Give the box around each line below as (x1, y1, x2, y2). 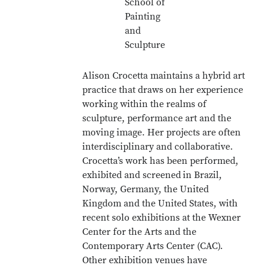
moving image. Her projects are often (82, 127, 241, 138)
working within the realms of (82, 98, 207, 110)
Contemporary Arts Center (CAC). (82, 240, 224, 252)
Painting (125, 11, 161, 22)
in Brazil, (183, 169, 222, 181)
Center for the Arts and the (82, 226, 197, 238)
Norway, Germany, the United (82, 183, 209, 195)
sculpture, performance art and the (82, 112, 232, 124)
